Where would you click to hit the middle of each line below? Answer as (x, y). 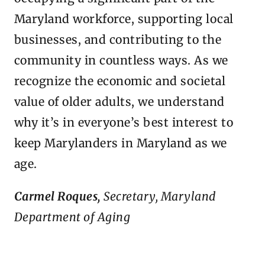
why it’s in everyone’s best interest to (124, 123)
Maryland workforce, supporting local (124, 19)
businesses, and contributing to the (118, 40)
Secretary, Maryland (160, 196)
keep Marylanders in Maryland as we (121, 143)
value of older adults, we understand (119, 102)
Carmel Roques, (59, 196)
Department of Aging (72, 217)
